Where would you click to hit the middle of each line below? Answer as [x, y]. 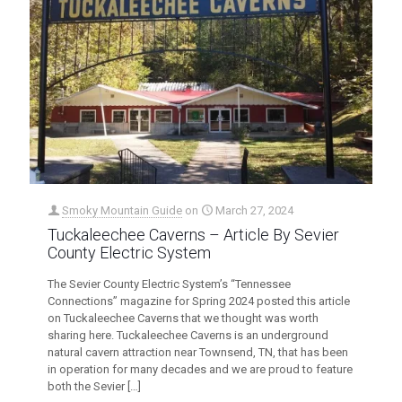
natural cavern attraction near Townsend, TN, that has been [198, 352]
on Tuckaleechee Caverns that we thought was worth [183, 318]
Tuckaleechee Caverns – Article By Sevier [193, 234]
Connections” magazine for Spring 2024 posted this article [199, 301]
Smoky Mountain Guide [122, 210]
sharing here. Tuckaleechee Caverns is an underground [188, 335]
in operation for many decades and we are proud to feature [200, 369]
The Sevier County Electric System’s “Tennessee [169, 284]
